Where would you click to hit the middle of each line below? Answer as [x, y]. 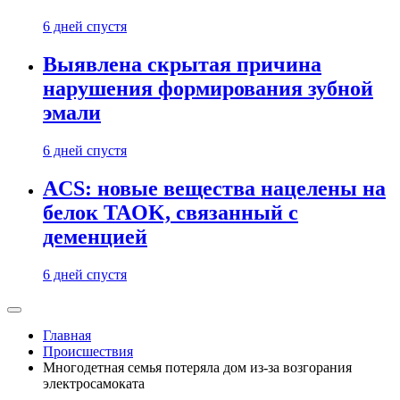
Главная [67, 335]
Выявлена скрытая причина [182, 65]
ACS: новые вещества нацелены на [214, 189]
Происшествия [88, 351]
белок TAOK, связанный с [171, 213]
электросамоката [94, 383]
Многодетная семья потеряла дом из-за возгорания [197, 367]
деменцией [95, 237]
